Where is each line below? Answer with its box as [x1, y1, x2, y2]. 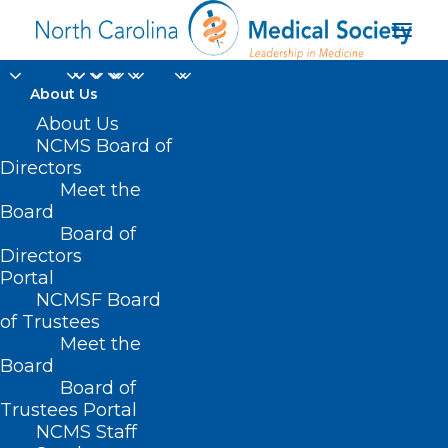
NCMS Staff [36, 421, 137, 443]
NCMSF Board [36, 289, 161, 311]
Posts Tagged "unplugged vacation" [53, 412, 310, 430]
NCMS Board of [36, 135, 172, 157]
